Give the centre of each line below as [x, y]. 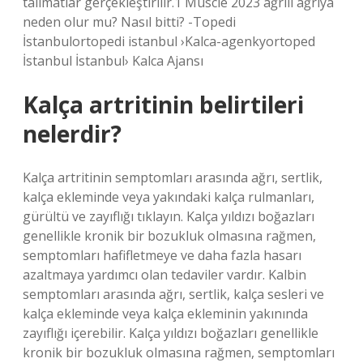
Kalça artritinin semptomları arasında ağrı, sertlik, [173, 177]
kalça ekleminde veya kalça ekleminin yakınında [165, 314]
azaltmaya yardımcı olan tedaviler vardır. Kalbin [164, 275]
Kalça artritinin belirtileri [163, 105]
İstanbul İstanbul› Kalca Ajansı [113, 61]
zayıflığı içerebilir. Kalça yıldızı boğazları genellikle [171, 333]
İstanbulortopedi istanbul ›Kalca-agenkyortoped [169, 41]
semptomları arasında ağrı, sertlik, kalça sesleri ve [173, 294]
